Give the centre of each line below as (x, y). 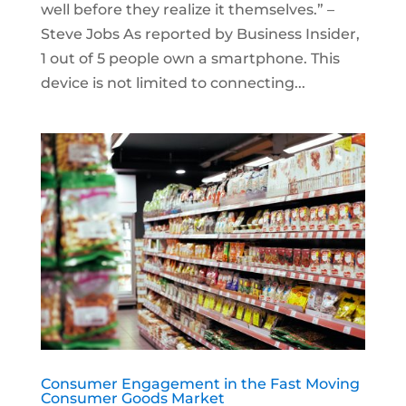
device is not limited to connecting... (173, 82)
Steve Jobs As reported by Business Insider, (200, 34)
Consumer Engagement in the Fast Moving (200, 383)
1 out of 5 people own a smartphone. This (190, 58)
